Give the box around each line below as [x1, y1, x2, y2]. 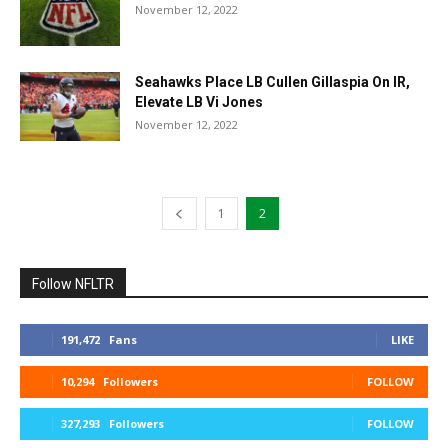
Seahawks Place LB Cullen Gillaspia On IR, [135, 74, 410, 90]
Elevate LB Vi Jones [135, 94, 263, 110]
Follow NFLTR [32, 276, 114, 292]
